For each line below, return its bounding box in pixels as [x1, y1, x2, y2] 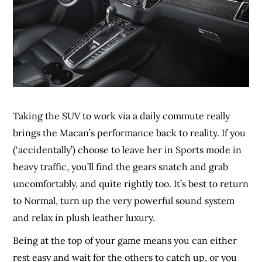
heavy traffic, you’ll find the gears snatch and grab [13, 160, 229, 173]
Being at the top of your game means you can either [13, 234, 237, 246]
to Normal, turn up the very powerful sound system [13, 194, 235, 206]
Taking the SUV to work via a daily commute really [13, 109, 230, 122]
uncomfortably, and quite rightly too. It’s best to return [13, 177, 249, 189]
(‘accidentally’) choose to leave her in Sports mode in [13, 143, 242, 156]
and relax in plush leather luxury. [13, 211, 156, 223]
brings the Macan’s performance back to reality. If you [13, 126, 246, 139]
